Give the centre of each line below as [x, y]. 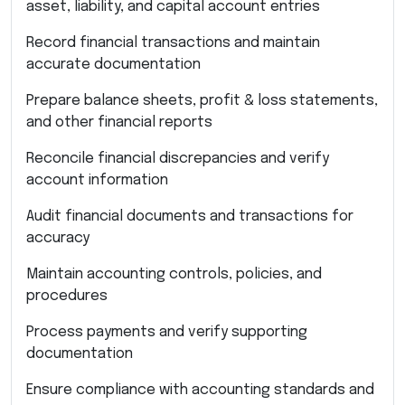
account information [97, 180]
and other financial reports [119, 122]
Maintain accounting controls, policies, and [174, 274]
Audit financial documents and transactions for [190, 216]
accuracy [58, 238]
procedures [67, 296]
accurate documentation [113, 64]
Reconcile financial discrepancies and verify [178, 158]
